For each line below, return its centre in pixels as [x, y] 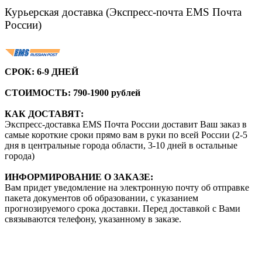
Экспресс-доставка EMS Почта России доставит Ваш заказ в [126, 124]
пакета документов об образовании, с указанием [101, 198]
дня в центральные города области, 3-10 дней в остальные [121, 145]
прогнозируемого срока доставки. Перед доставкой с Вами [123, 208]
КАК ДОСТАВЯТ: [44, 113]
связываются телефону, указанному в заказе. [93, 219]
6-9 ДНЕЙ [58, 71]
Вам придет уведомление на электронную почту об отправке [127, 187]
